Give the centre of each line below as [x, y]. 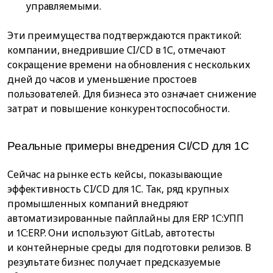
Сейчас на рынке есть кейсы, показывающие [115, 175]
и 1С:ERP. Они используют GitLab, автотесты [112, 233]
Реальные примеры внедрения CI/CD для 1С [128, 146]
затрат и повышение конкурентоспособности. [119, 109]
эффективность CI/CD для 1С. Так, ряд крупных [118, 189]
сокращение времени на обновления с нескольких [129, 65]
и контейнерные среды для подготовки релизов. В [129, 248]
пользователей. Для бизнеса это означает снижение [132, 94]
